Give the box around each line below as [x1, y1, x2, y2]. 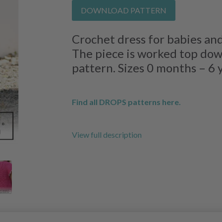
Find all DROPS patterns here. [71, 97, 181, 107]
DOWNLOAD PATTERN [80, 5, 166, 15]
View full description [71, 130, 142, 140]
